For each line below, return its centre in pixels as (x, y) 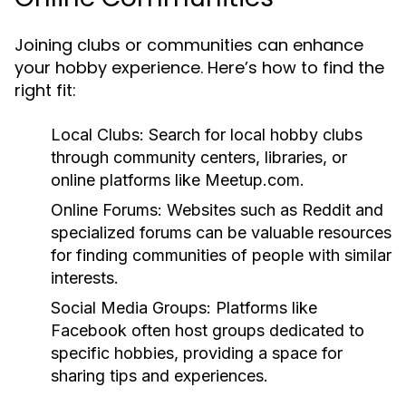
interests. (85, 278)
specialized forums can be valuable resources (221, 232)
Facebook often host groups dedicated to (208, 330)
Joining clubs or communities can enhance (189, 45)
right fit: (45, 90)
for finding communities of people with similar (221, 255)
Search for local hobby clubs (253, 135)
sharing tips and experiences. (159, 376)
